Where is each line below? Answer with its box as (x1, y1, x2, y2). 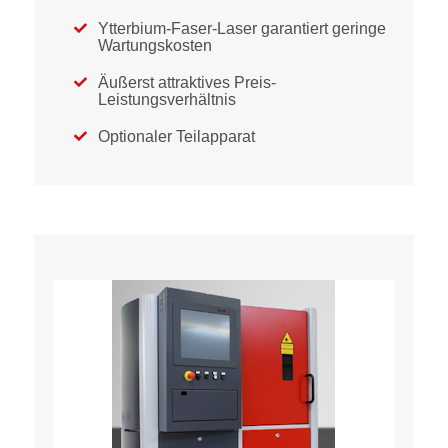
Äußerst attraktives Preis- (98, 74, 276, 91)
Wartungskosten (98, 37, 212, 54)
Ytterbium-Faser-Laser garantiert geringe (98, 20, 386, 37)
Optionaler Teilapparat (98, 128, 255, 145)
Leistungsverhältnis (98, 91, 236, 108)
